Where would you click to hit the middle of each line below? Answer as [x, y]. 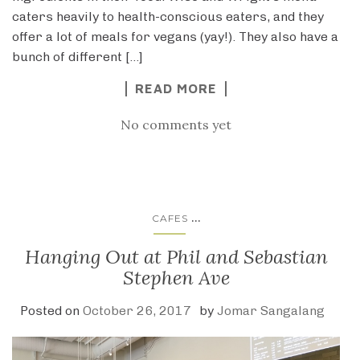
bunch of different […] [78, 56]
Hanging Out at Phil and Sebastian [176, 256]
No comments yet [176, 124]
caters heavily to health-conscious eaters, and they [168, 16]
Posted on [51, 310]
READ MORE [176, 88]
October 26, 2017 [137, 310]
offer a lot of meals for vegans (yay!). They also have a [175, 36]
